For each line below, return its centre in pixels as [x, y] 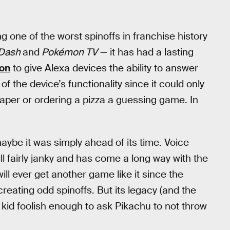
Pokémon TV [69, 52]
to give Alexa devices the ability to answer [104, 68]
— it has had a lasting [146, 52]
